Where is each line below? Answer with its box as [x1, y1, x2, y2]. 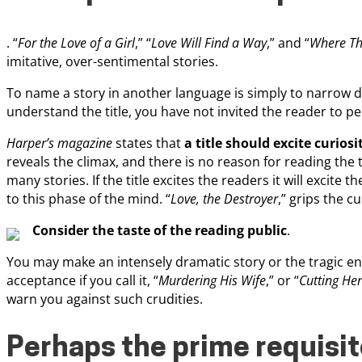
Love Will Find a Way [151, 33, 267, 52]
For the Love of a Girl [18, 33, 135, 52]
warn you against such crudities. [6, 289, 203, 308]
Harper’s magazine [6, 133, 112, 152]
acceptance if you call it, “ [6, 271, 158, 289]
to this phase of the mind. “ [6, 189, 170, 208]
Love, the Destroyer [170, 189, 278, 208]
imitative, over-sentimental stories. [6, 52, 218, 70]
